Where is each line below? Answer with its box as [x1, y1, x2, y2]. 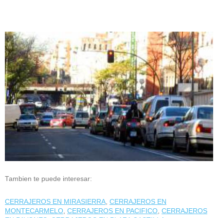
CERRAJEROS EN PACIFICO [67, 206, 158, 215]
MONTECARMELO [5, 206, 63, 215]
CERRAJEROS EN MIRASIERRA [5, 197, 106, 205]
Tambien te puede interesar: [5, 175, 92, 182]
